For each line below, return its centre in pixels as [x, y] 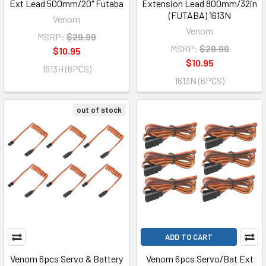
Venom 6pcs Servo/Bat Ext [199, 259]
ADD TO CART [189, 237]
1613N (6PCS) [199, 80]
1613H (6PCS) [66, 69]
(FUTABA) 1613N [199, 15]
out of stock [99, 110]
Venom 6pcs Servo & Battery [66, 259]
